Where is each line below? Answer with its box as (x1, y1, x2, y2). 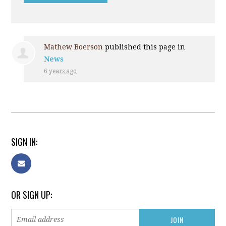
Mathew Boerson (44, 42, 103, 51)
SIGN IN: (11, 135, 38, 148)
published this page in (103, 42, 186, 51)
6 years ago (44, 67, 77, 75)
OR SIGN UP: (11, 188, 52, 201)
